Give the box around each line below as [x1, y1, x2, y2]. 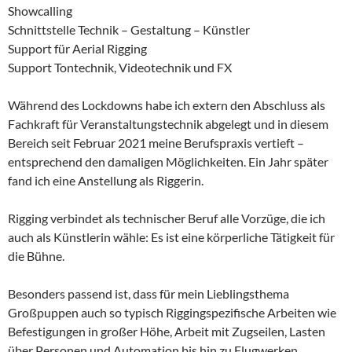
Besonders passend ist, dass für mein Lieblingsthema [8, 286, 289, 302]
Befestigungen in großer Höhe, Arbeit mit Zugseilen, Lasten [8, 324, 325, 339]
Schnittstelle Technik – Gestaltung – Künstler [8, 22, 250, 38]
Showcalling [8, 3, 72, 19]
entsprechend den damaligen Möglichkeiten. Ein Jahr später [8, 154, 328, 170]
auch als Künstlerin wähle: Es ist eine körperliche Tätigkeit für [8, 229, 335, 245]
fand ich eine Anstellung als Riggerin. [8, 173, 203, 189]
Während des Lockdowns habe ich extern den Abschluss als [8, 97, 325, 113]
